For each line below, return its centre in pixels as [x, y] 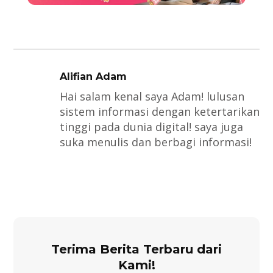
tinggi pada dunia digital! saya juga [151, 127]
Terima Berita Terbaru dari [136, 250]
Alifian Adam [93, 77]
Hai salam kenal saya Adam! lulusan [152, 97]
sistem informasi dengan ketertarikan [159, 112]
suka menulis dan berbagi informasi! [155, 142]
